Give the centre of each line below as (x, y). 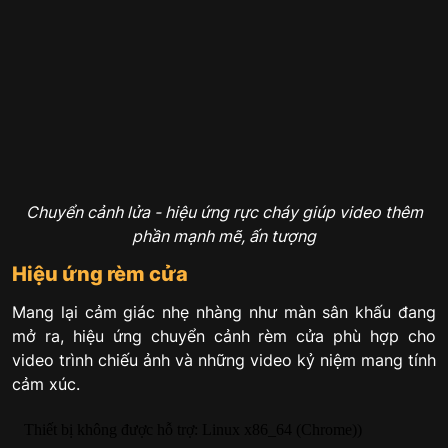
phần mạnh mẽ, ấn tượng (224, 236)
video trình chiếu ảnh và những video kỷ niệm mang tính (224, 359)
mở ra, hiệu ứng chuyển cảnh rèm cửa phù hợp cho (224, 335)
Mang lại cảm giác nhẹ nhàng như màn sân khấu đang (224, 311)
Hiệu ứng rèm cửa (100, 274)
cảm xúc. (46, 383)
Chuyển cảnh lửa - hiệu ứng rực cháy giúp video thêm (224, 212)
